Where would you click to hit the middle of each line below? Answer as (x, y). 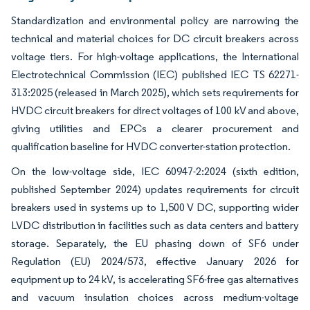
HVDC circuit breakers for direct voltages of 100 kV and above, (155, 110)
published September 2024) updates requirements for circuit (155, 189)
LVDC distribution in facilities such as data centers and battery (155, 225)
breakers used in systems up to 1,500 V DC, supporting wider (155, 207)
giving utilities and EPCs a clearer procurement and (155, 128)
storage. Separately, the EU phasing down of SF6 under (155, 243)
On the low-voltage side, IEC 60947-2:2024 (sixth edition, (155, 171)
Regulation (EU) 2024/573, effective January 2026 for (155, 261)
